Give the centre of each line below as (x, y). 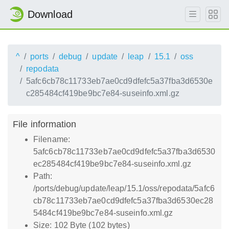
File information (45, 124)
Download (50, 14)
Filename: (52, 139)
